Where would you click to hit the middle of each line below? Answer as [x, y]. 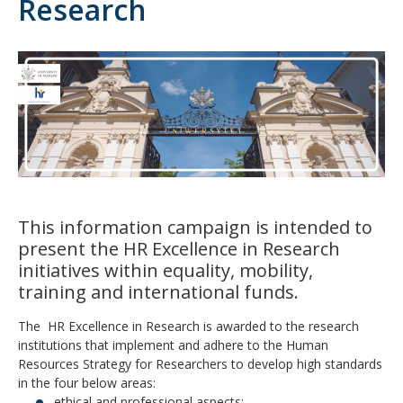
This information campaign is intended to [195, 227]
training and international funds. [158, 291]
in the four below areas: [87, 382]
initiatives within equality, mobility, [166, 270]
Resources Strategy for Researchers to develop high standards [200, 363]
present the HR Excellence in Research [179, 248]
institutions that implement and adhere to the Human [173, 345]
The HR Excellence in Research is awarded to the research [188, 326]
